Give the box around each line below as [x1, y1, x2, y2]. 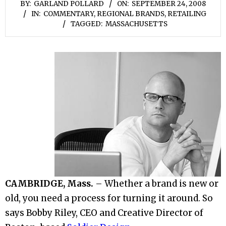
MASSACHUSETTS [105, 19, 167, 28]
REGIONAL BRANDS [97, 9, 164, 18]
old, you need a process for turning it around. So [5, 193, 213, 204]
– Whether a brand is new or [95, 178, 218, 190]
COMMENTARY [43, 9, 94, 18]
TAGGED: [70, 19, 102, 28]
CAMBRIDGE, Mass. [5, 178, 95, 190]
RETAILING [167, 9, 206, 18]
